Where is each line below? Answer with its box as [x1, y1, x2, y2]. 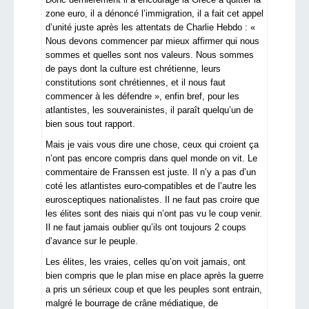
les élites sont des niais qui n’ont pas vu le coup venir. [46, 208, 262, 219]
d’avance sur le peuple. [46, 236, 138, 247]
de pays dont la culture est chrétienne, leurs [46, 63, 221, 74]
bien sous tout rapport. [46, 119, 135, 130]
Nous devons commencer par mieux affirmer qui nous [46, 36, 259, 47]
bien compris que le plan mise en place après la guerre [46, 270, 263, 281]
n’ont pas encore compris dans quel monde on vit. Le [46, 153, 257, 164]
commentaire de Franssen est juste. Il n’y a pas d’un [46, 167, 256, 178]
